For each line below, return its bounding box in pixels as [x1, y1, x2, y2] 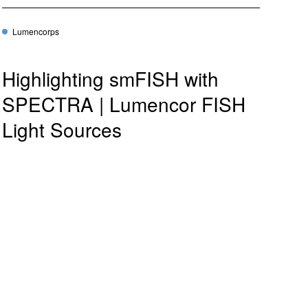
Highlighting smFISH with [2, 65, 219, 93]
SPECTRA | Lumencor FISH [2, 90, 246, 118]
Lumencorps [12, 25, 60, 38]
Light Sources [2, 115, 122, 144]
